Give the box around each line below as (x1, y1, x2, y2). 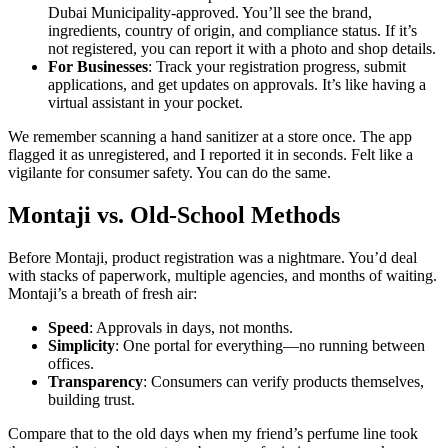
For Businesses (48, 58, 148, 76)
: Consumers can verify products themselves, (143, 373, 424, 391)
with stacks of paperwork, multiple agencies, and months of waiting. (8, 267, 437, 285)
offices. (48, 355, 94, 373)
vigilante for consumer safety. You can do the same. (8, 164, 331, 182)
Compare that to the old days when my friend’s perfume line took (8, 425, 418, 443)
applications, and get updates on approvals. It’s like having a (48, 76, 426, 94)
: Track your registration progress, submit (148, 58, 406, 76)
